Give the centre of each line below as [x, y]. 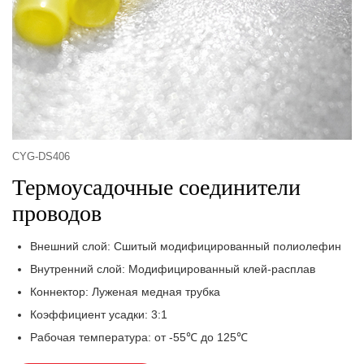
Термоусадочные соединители [156, 188]
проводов [57, 214]
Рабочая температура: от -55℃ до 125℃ [139, 338]
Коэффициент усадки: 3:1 [99, 315]
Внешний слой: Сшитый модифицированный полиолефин [186, 247]
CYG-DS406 [41, 157]
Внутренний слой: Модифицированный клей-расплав [173, 269]
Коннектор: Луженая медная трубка [126, 292]
